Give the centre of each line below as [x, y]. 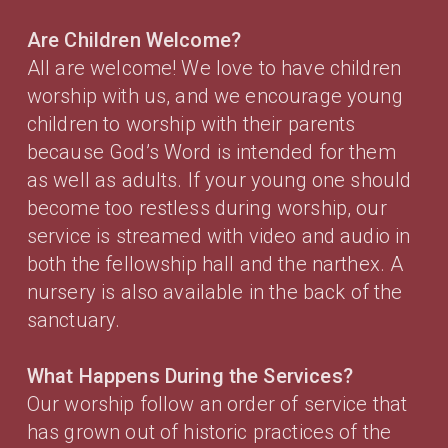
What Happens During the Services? [189, 375]
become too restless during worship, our [206, 207]
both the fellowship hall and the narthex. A [215, 263]
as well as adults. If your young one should [219, 179]
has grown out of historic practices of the [209, 431]
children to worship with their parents [191, 123]
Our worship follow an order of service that [217, 403]
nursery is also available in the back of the [214, 291]
